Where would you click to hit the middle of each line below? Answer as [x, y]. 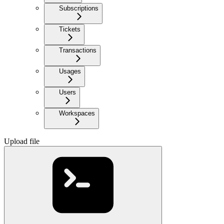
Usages [70, 71]
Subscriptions [79, 8]
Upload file [22, 141]
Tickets [70, 29]
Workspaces [77, 113]
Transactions [78, 50]
